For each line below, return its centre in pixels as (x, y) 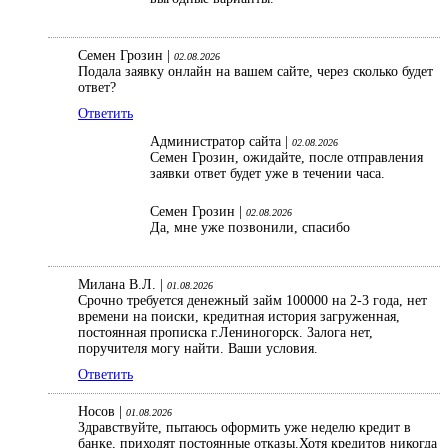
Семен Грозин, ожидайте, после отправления (286, 158)
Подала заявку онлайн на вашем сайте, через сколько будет (255, 72)
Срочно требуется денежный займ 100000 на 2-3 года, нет (252, 301)
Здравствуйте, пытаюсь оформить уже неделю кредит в (244, 428)
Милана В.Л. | (122, 285)
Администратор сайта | (221, 142)
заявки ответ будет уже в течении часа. (269, 174)
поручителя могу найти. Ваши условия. (200, 349)
